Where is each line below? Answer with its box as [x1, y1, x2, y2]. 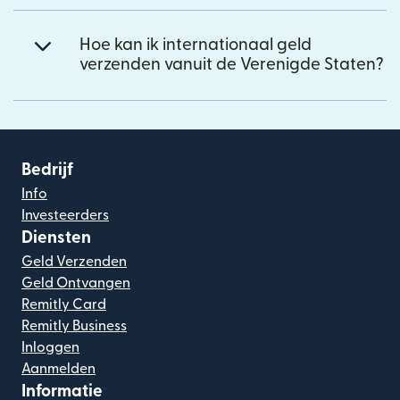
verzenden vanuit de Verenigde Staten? [79, 55, 384, 73]
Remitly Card [21, 296, 106, 312]
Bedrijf [21, 161, 73, 179]
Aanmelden [21, 361, 96, 376]
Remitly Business [21, 318, 127, 333]
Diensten [21, 229, 91, 246]
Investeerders [21, 207, 109, 222]
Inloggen [21, 339, 79, 354]
